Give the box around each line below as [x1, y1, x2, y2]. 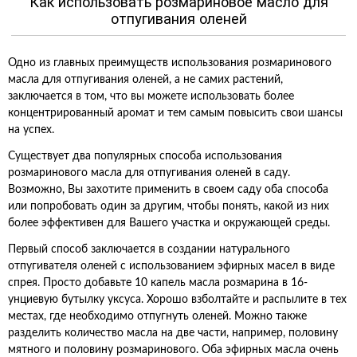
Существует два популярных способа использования [8, 151, 282, 162]
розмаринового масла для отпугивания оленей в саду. [8, 167, 290, 178]
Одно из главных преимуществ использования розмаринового [8, 57, 331, 69]
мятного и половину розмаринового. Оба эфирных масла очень [8, 344, 339, 355]
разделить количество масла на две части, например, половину [8, 328, 338, 339]
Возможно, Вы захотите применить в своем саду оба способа [8, 184, 328, 195]
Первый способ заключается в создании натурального [8, 244, 290, 255]
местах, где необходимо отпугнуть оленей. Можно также [8, 311, 307, 322]
